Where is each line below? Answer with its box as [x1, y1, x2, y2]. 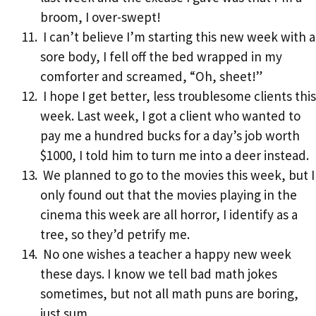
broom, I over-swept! [40, 8, 161, 25]
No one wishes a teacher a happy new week [40, 245, 291, 262]
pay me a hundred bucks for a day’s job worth [40, 126, 300, 144]
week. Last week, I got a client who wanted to [40, 107, 300, 124]
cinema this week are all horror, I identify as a [40, 205, 298, 223]
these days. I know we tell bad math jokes [40, 265, 277, 282]
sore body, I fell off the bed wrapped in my [40, 47, 282, 65]
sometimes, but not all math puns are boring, [40, 284, 298, 302]
